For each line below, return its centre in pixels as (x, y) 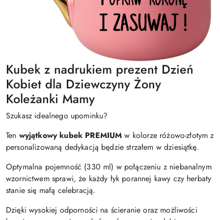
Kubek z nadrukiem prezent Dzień (100, 69)
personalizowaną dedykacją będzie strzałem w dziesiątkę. (102, 147)
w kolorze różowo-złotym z (168, 135)
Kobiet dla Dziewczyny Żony (83, 84)
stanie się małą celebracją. (51, 190)
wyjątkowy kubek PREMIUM (70, 135)
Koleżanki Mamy (50, 98)
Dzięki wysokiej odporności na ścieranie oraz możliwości (102, 210)
